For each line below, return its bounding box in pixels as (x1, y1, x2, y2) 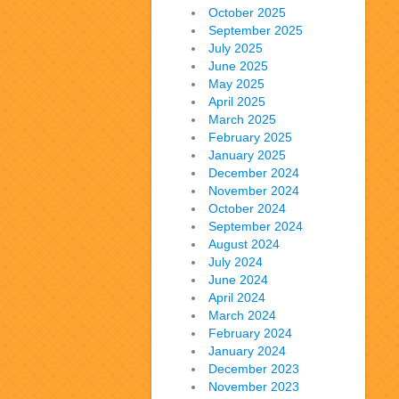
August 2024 (208, 237, 280, 251)
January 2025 (208, 148, 286, 162)
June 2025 (208, 59, 268, 73)
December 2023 (208, 362, 299, 376)
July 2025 (208, 41, 263, 55)
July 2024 (208, 255, 263, 269)
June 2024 (208, 273, 268, 287)
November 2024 (208, 183, 299, 198)
